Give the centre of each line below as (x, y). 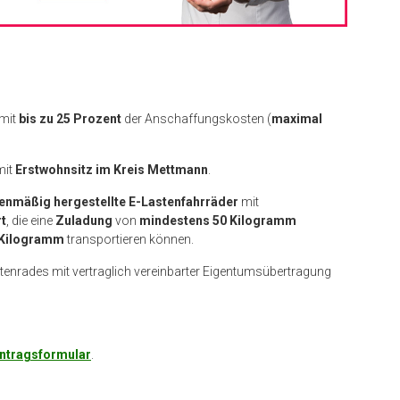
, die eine (31, 220)
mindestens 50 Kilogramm (218, 220)
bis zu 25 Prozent (70, 118)
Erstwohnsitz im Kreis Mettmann (112, 169)
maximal (297, 118)
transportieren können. (129, 239)
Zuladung (84, 220)
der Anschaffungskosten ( (196, 118)
